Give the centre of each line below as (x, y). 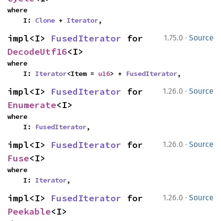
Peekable (29, 211)
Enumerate (32, 105)
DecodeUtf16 (37, 52)
